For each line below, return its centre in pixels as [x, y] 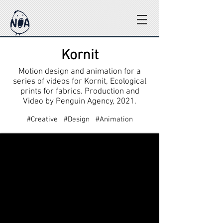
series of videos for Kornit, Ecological [80, 82]
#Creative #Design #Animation [80, 119]
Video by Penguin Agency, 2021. [80, 102]
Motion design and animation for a [80, 72]
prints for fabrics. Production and [80, 92]
